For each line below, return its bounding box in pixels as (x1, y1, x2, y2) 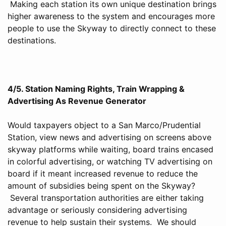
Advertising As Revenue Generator (8, 95, 146, 106)
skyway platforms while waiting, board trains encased (8, 144, 213, 154)
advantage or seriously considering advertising (8, 204, 187, 215)
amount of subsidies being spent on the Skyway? (8, 180, 195, 191)
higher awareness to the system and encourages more (8, 11, 215, 21)
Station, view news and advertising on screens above (8, 132, 211, 142)
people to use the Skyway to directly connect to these (8, 23, 216, 33)
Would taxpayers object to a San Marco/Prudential (8, 120, 201, 130)
